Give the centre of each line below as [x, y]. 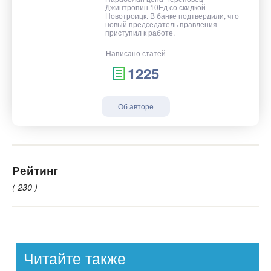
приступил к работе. [140, 33]
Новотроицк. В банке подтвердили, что [172, 16]
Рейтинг [35, 170]
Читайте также [75, 258]
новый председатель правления [161, 24]
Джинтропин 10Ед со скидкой [155, 7]
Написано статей [135, 53]
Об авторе [135, 106]
